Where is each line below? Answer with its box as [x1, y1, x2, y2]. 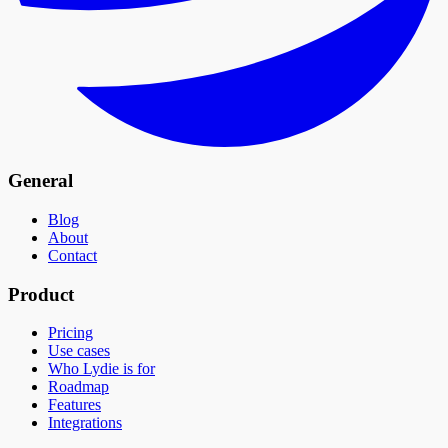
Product [8, 283, 74, 305]
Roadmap [48, 378, 109, 396]
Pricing [48, 324, 93, 342]
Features [48, 396, 101, 414]
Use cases [48, 342, 110, 360]
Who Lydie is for [48, 360, 155, 378]
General [8, 170, 73, 192]
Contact [48, 246, 97, 264]
